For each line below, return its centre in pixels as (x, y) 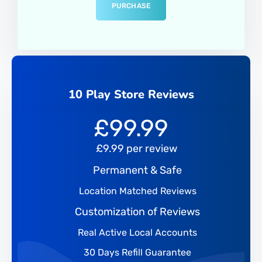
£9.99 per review (136, 148)
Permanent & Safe (136, 170)
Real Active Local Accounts (136, 232)
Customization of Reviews (137, 211)
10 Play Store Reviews (131, 94)
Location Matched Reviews (136, 191)
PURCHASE (131, 6)
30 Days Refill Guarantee (136, 252)
